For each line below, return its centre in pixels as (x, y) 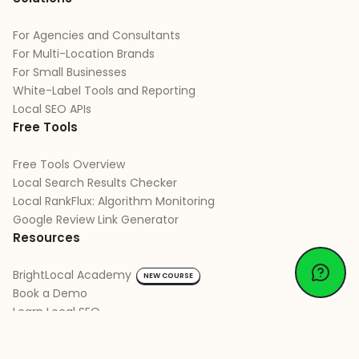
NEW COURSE (168, 275)
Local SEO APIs (52, 109)
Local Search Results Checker (95, 183)
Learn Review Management (89, 348)
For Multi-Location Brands (84, 54)
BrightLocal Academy (72, 274)
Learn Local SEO (56, 311)
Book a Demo (50, 293)
